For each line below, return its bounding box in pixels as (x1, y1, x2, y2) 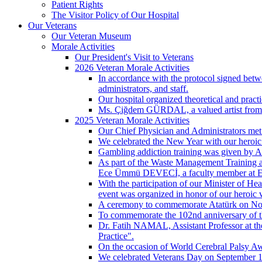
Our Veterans (28, 20, 77, 30)
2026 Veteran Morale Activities (75, 62, 189, 73)
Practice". (98, 230, 134, 241)
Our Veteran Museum (51, 30, 131, 41)
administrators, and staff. (98, 83, 188, 94)
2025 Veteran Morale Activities (75, 115, 189, 125)
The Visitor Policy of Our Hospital (51, 9, 179, 20)
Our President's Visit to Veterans (75, 51, 194, 62)
